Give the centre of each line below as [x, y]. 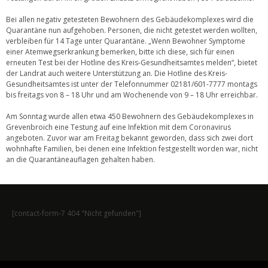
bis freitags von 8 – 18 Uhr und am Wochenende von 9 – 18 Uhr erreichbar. [132, 95]
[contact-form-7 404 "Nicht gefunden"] [77, 213]
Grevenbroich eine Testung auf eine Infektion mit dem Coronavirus [118, 127]
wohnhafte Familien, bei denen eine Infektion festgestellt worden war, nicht [132, 148]
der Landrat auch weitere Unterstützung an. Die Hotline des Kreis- [117, 73]
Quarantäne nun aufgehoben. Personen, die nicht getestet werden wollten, [132, 30]
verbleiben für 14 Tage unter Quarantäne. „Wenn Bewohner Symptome [126, 41]
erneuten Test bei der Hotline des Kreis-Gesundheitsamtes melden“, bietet [132, 62]
